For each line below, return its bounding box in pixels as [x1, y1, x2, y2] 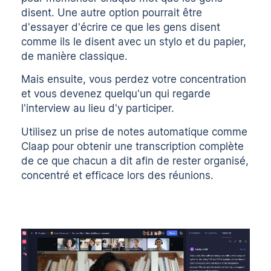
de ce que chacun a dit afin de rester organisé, [21, 155, 249, 168]
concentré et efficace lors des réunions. [21, 169, 214, 182]
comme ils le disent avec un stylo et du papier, [21, 35, 247, 48]
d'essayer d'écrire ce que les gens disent [21, 21, 221, 33]
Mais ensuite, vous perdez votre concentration [21, 73, 247, 86]
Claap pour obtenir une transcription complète [21, 140, 244, 153]
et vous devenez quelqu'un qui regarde [21, 88, 211, 100]
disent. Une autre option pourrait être [21, 6, 203, 19]
